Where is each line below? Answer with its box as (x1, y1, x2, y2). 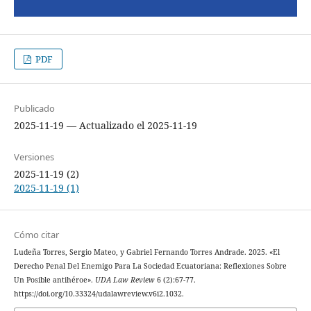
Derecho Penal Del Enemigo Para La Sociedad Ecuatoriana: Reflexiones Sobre (13, 260, 287, 271)
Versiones (13, 151, 54, 164)
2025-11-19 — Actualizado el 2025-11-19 (13, 119, 197, 133)
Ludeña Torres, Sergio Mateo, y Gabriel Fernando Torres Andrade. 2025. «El (13, 246, 280, 257)
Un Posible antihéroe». (13, 274, 95, 285)
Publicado (13, 102, 55, 115)
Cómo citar (13, 228, 59, 241)
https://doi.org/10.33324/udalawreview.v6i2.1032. (13, 288, 184, 299)
